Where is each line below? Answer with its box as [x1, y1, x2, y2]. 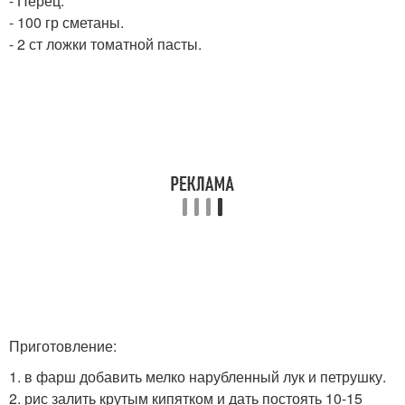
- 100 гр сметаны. [9, 12, 124, 33]
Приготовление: [9, 335, 117, 356]
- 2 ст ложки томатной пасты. [9, 33, 202, 54]
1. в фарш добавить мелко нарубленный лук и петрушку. [9, 366, 386, 387]
